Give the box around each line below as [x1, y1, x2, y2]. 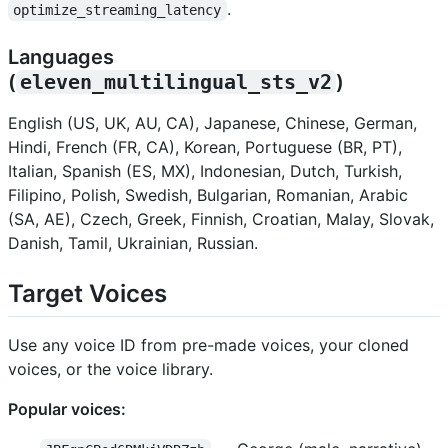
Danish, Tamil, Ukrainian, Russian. [8, 232, 258, 253]
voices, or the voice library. [8, 359, 213, 379]
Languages [8, 44, 114, 69]
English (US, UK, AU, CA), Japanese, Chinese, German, [8, 112, 417, 133]
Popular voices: [8, 399, 126, 419]
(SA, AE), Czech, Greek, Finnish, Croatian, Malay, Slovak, [8, 208, 434, 229]
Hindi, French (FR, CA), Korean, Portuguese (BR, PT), [8, 136, 402, 157]
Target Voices [8, 278, 167, 308]
